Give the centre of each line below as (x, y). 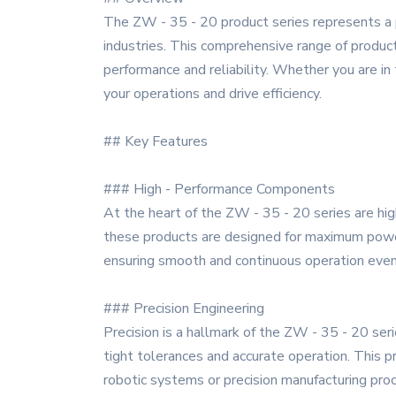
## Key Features (156, 141)
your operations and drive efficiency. (213, 94)
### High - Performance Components (219, 189)
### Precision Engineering (184, 308)
